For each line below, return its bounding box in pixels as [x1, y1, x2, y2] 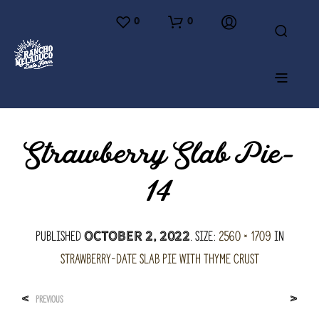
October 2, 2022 [83, 226, 190, 246]
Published [35, 226, 84, 246]
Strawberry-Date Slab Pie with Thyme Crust [60, 249, 259, 269]
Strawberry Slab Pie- [23, 135, 296, 176]
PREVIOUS [36, 292, 63, 307]
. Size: [189, 226, 219, 246]
